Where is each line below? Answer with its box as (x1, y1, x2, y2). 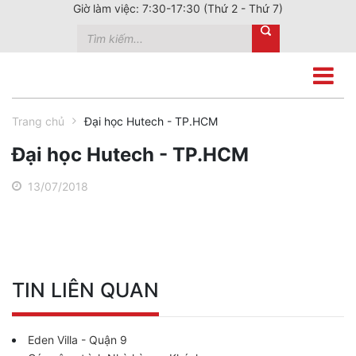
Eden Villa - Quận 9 (28, 333, 127, 346)
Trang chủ (12, 114, 64, 128)
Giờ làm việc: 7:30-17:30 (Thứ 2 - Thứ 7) (73, 2, 283, 15)
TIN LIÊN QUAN (12, 278, 159, 302)
